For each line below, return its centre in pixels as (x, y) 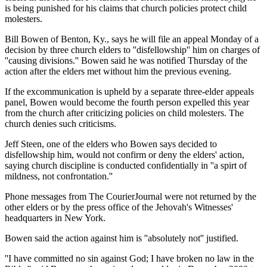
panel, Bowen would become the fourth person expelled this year (127, 102)
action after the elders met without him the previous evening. (118, 71)
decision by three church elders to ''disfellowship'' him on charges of (132, 49)
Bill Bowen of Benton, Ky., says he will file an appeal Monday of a (132, 39)
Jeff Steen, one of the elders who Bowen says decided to (111, 144)
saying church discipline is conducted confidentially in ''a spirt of (126, 165)
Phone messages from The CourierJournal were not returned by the (131, 196)
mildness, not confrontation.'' (59, 176)
